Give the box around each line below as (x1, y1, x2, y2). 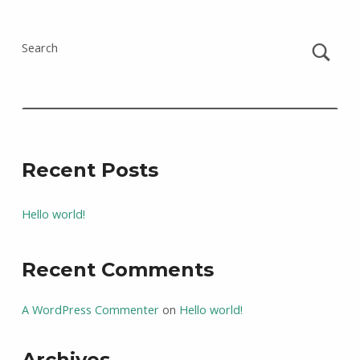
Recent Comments (21, 257, 214, 281)
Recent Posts (21, 157, 158, 182)
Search (21, 39, 58, 55)
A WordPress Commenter (21, 301, 159, 317)
